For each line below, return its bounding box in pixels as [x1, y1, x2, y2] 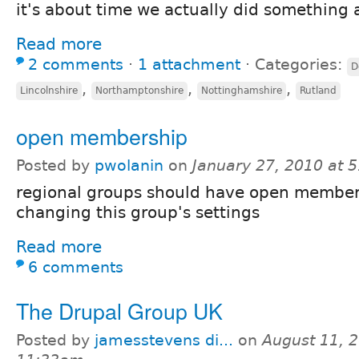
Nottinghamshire [201, 84, 282, 96]
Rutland [300, 84, 337, 96]
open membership [16, 119, 188, 151]
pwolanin [95, 156, 163, 174]
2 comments [28, 55, 123, 73]
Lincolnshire [20, 84, 78, 96]
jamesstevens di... [95, 331, 233, 349]
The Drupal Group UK [16, 294, 223, 326]
